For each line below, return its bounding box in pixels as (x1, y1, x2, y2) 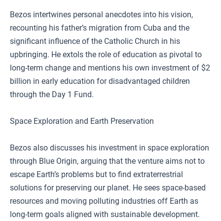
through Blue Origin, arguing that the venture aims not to (10, 156, 205, 166)
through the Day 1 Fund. (10, 90, 94, 99)
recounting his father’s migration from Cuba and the (10, 23, 189, 33)
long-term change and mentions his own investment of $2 (10, 63, 210, 73)
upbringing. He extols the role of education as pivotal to (10, 50, 202, 59)
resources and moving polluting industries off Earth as (10, 196, 198, 206)
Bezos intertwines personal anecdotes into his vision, (10, 10, 193, 19)
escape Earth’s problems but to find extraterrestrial (10, 170, 183, 179)
